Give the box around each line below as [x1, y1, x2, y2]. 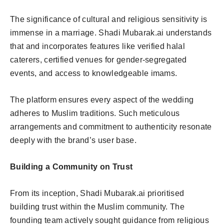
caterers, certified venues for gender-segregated [10, 55, 187, 64]
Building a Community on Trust [10, 162, 133, 171]
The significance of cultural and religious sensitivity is [10, 14, 207, 23]
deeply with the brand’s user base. [10, 135, 136, 144]
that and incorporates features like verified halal [10, 41, 185, 50]
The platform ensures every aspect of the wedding [10, 95, 194, 104]
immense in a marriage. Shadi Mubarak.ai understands [10, 28, 212, 37]
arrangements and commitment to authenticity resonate [10, 122, 212, 131]
